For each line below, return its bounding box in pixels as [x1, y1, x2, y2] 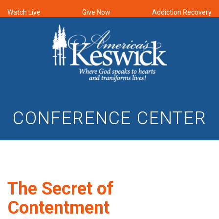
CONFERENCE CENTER [12, 108, 207, 129]
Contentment [7, 197, 109, 218]
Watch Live [7, 8, 41, 16]
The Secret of [7, 178, 113, 199]
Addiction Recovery [152, 8, 212, 16]
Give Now [82, 8, 110, 16]
